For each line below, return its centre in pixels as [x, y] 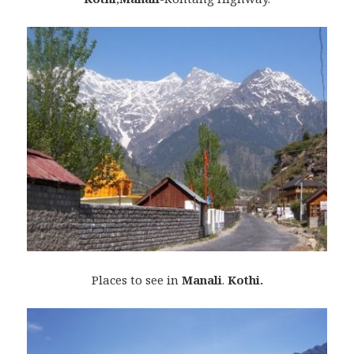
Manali [201, 279]
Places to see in [136, 279]
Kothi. [245, 279]
